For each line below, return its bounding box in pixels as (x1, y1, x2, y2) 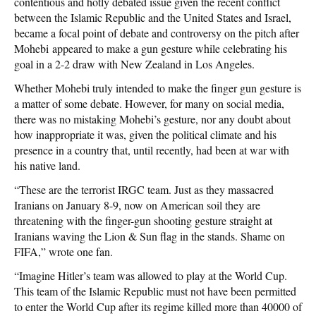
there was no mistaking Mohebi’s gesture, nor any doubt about (14, 111, 291, 126)
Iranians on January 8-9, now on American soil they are (14, 197, 260, 212)
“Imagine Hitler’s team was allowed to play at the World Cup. (14, 267, 287, 283)
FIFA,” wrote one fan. (14, 243, 113, 259)
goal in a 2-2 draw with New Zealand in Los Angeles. (14, 56, 255, 71)
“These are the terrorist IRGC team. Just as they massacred (14, 181, 274, 197)
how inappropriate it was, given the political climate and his (14, 126, 276, 142)
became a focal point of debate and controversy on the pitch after (14, 25, 299, 40)
